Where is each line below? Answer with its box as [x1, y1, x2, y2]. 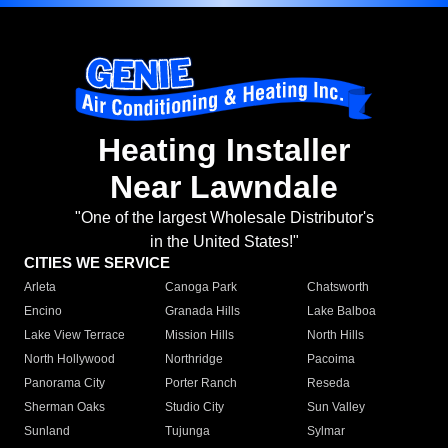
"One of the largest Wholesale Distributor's [74, 209, 374, 227]
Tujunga [165, 424, 211, 439]
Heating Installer [98, 132, 350, 169]
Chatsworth [306, 280, 369, 295]
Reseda [306, 376, 350, 391]
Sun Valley [306, 400, 365, 415]
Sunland [24, 424, 70, 439]
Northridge [165, 352, 224, 367]
